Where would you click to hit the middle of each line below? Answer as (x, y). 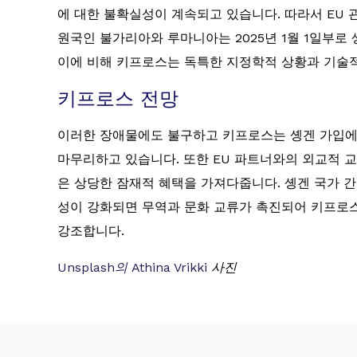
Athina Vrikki (169, 268)
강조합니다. (91, 231)
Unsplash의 (92, 268)
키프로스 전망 (118, 99)
